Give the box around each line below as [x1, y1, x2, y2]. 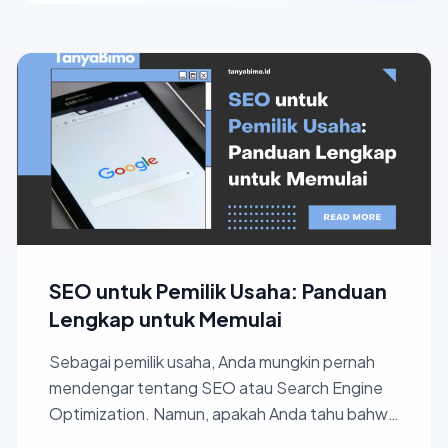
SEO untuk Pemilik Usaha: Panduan [49, 278, 387, 303]
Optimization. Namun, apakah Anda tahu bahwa [49, 403, 397, 424]
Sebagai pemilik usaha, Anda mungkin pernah [49, 351, 375, 372]
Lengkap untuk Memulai [49, 306, 282, 331]
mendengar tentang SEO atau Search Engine [49, 377, 383, 398]
